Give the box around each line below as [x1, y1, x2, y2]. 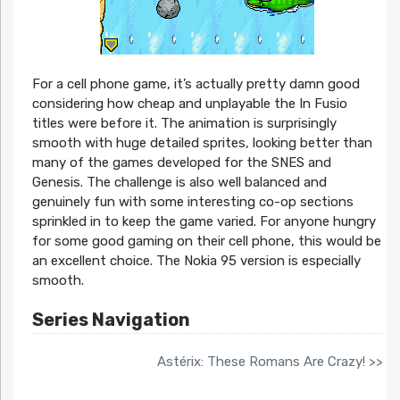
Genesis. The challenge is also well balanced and [31, 174, 327, 191]
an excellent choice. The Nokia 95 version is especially [31, 253, 361, 270]
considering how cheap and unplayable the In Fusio [31, 96, 347, 112]
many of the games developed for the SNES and [31, 154, 331, 171]
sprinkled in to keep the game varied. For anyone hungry [31, 213, 376, 230]
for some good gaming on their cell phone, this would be [31, 233, 381, 250]
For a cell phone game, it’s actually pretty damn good [31, 76, 360, 93]
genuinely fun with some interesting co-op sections [31, 194, 354, 211]
